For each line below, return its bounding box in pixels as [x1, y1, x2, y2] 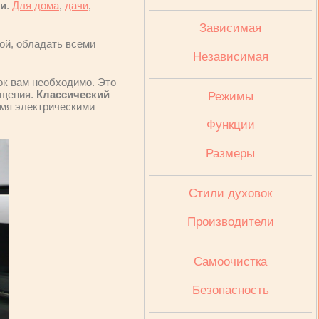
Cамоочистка [194, 255, 267, 268]
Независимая [192, 50, 268, 63]
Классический [36, 88, 110, 100]
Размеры [206, 147, 255, 160]
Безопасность [192, 283, 269, 297]
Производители [187, 215, 274, 229]
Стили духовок [189, 187, 272, 200]
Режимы [207, 90, 253, 103]
